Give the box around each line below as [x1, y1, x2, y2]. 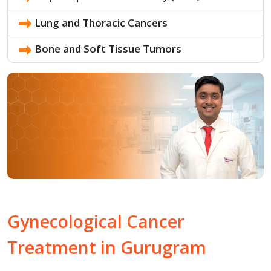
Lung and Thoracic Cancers [34, 15, 168, 30]
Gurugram [120, 235, 206, 260]
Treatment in [7, 235, 120, 260]
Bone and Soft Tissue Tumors [34, 42, 181, 56]
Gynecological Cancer [7, 209, 184, 233]
